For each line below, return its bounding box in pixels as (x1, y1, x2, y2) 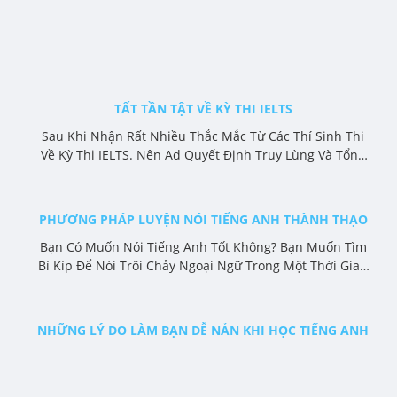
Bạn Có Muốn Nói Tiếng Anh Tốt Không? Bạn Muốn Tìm (39, 237, 367, 255)
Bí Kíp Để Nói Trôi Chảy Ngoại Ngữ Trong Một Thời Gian (38, 256, 368, 274)
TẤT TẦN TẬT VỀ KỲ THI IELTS (113, 99, 292, 117)
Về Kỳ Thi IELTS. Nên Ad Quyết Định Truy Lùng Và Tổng (41, 145, 365, 163)
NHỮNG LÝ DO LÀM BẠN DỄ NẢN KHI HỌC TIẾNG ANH (37, 321, 369, 339)
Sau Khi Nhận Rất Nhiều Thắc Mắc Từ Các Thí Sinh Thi (42, 127, 364, 144)
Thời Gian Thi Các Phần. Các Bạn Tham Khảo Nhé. (55, 183, 351, 200)
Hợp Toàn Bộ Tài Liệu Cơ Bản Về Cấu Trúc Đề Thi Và (50, 164, 356, 182)
